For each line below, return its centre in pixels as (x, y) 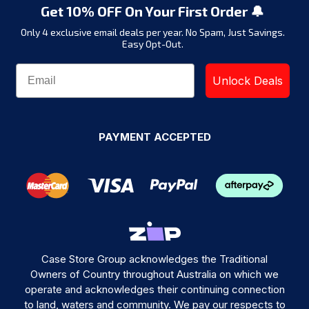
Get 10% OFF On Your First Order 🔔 (152, 11)
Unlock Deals (268, 81)
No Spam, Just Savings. (235, 32)
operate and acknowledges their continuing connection (154, 289)
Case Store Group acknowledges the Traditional (154, 259)
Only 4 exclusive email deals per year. (103, 32)
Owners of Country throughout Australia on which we (154, 274)
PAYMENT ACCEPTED (154, 137)
